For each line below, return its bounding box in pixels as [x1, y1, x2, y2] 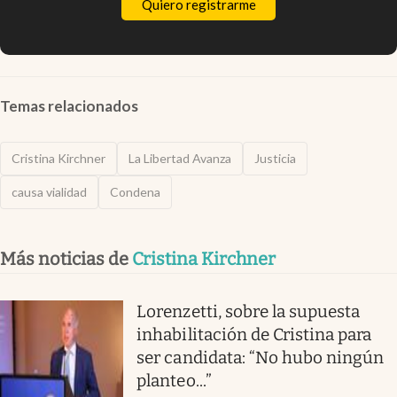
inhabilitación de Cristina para [136, 324, 372, 346]
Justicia [254, 151, 296, 167]
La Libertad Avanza [128, 151, 231, 167]
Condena [110, 184, 160, 200]
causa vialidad [12, 184, 87, 200]
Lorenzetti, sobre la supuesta [136, 301, 361, 323]
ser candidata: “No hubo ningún [136, 347, 385, 369]
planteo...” [136, 370, 212, 392]
